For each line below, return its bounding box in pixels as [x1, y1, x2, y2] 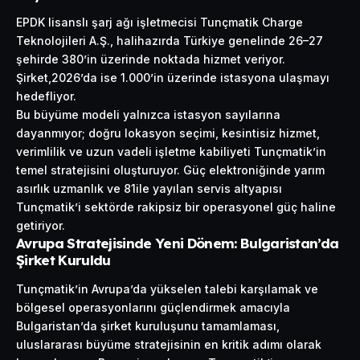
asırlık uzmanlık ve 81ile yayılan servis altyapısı [16, 182, 282, 196]
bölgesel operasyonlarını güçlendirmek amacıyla [16, 300, 290, 314]
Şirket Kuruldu [16, 252, 111, 269]
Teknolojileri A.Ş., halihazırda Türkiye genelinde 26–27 [16, 34, 323, 48]
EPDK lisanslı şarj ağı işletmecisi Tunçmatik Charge [16, 15, 303, 30]
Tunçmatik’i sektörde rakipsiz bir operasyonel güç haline [16, 200, 336, 215]
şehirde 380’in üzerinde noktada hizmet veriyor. [16, 52, 285, 67]
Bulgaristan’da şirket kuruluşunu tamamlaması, [16, 318, 280, 333]
